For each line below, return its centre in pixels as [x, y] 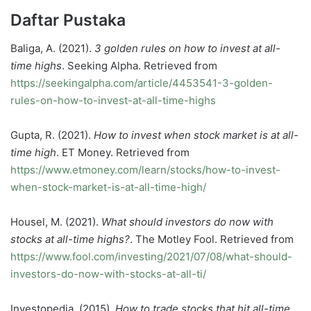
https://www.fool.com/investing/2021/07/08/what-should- [151, 256]
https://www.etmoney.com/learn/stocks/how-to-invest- [145, 169]
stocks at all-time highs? [70, 239]
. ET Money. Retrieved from [123, 152]
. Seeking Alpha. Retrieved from [140, 65]
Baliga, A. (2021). [52, 48]
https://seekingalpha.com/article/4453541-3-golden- [142, 83]
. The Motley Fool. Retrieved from [212, 239]
